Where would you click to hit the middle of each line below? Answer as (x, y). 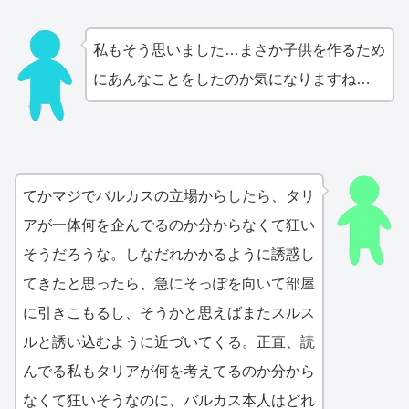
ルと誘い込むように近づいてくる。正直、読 (169, 342)
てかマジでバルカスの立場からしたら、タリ (169, 196)
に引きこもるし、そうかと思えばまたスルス (169, 313)
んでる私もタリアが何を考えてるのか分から (169, 372)
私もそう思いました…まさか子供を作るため (239, 50)
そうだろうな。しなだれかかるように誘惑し (169, 255)
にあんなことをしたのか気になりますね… (231, 79)
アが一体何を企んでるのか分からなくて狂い (169, 225)
